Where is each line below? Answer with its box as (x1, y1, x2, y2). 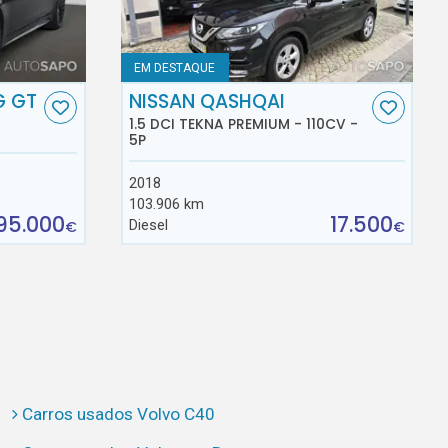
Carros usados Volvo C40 (21, 404, 215, 425)
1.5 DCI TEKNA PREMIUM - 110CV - (129, 114, 359, 135)
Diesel (129, 216, 169, 235)
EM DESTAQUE (134, 60, 216, 75)
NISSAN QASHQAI (129, 87, 286, 115)
